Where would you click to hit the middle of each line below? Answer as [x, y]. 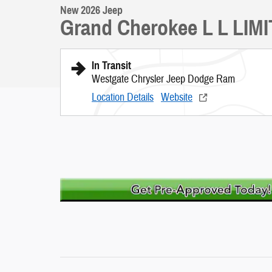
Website [177, 97]
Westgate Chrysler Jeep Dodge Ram [163, 79]
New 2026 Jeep [91, 10]
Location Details [123, 97]
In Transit [111, 66]
